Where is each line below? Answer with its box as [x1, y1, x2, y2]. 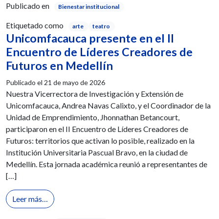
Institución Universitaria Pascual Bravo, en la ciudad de [6, 148, 188, 157]
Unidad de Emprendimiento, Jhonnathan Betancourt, [6, 112, 179, 122]
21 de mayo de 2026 [44, 78, 105, 87]
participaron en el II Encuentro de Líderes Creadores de [6, 124, 188, 134]
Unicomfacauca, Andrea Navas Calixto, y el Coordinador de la [6, 101, 211, 110]
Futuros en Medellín [6, 59, 113, 73]
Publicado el [6, 78, 44, 87]
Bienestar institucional [58, 3, 119, 11]
